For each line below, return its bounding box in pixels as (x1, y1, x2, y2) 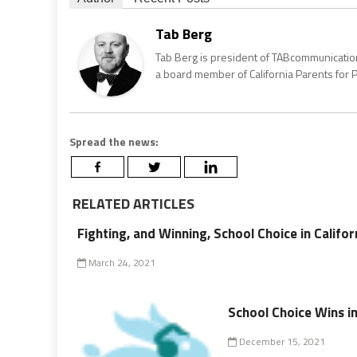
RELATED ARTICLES (69, 192, 194, 214)
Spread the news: (69, 132, 159, 150)
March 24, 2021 (86, 254, 155, 270)
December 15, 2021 (237, 333, 326, 349)
